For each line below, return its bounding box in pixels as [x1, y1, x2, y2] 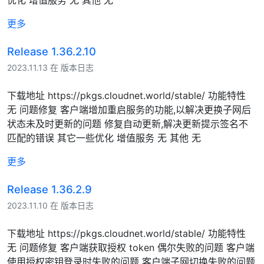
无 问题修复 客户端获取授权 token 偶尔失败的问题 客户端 [7, 241, 255, 253]
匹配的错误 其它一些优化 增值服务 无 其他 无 [7, 131, 201, 144]
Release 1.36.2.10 [7, 44, 96, 58]
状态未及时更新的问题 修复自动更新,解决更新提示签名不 [7, 117, 248, 130]
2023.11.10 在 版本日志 [7, 200, 94, 210]
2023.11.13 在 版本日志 [7, 62, 94, 72]
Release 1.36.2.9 [7, 182, 92, 196]
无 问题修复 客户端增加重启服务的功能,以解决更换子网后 [7, 103, 251, 115]
